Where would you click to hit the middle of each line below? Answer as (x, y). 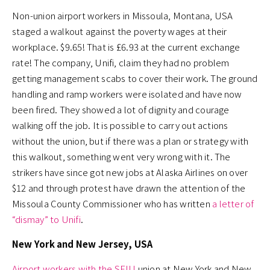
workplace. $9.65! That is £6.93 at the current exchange (126, 47)
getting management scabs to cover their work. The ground (135, 78)
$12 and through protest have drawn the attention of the (129, 188)
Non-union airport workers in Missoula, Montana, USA (123, 16)
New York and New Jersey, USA (83, 244)
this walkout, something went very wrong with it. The (121, 157)
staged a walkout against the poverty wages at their (120, 31)
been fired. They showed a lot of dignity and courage (121, 110)
